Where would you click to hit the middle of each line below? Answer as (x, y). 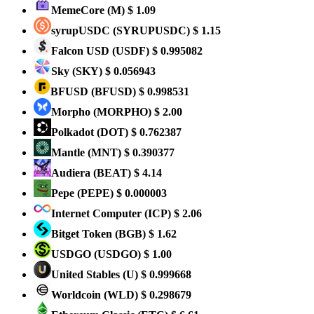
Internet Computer (98, 213)
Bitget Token (83, 234)
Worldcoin (77, 295)
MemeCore (79, 10)
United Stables (87, 274)
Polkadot (74, 132)
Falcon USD (82, 51)
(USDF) (131, 51)
